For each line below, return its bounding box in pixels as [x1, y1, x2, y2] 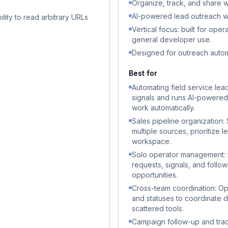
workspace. [132, 137, 171, 146]
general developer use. [132, 35, 211, 44]
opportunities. [132, 170, 178, 179]
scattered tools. [132, 204, 184, 213]
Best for [129, 69, 157, 77]
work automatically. [132, 103, 195, 112]
